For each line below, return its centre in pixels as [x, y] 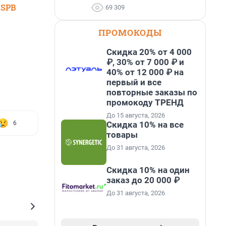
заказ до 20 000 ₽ [143, 180]
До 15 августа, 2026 [136, 115]
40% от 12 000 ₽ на [145, 72]
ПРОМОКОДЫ [130, 33]
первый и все [134, 82]
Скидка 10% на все [145, 125]
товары [122, 135]
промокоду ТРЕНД [145, 102]
